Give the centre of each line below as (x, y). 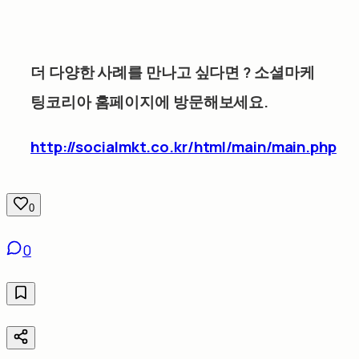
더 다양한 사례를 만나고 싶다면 (135, 72)
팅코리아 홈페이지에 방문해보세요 (147, 101)
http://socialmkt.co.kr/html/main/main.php (184, 146)
